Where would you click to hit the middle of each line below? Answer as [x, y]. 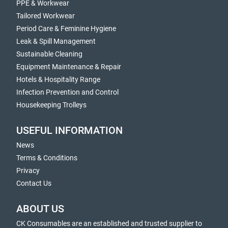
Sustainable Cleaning [49, 54]
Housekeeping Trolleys [51, 105]
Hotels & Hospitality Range [58, 79]
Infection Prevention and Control [67, 92]
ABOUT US [40, 209]
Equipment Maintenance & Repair [69, 67]
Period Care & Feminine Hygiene [66, 28]
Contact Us [34, 183]
